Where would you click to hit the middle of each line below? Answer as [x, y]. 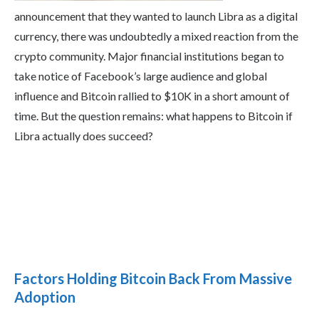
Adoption [45, 297]
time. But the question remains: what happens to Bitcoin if [153, 116]
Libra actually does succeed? [84, 136]
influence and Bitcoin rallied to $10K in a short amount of [152, 96]
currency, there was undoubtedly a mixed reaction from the [156, 36]
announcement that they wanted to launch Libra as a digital [156, 16]
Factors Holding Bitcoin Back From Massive [153, 279]
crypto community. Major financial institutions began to [149, 56]
